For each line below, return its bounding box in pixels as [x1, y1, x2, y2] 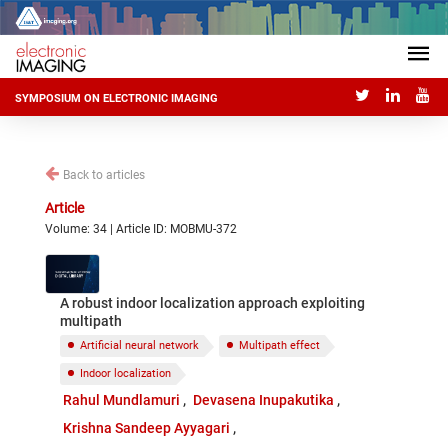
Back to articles [63, 168, 145, 182]
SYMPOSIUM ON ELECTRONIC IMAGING [15, 92, 218, 106]
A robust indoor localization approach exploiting [60, 295, 365, 311]
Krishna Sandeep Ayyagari [62, 420, 230, 436]
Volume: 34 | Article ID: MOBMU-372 [45, 222, 237, 236]
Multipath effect [239, 339, 320, 352]
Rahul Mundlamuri [62, 392, 180, 408]
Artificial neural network [80, 339, 199, 352]
